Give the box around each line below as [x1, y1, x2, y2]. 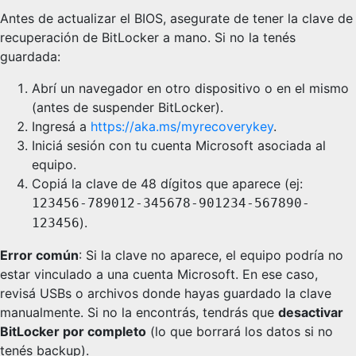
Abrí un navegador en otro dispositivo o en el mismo [32, 80, 349, 96]
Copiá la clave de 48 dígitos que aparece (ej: [32, 176, 303, 192]
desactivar [278, 304, 343, 320]
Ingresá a [32, 118, 91, 134]
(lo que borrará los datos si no [146, 323, 333, 339]
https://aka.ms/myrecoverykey [91, 118, 273, 134]
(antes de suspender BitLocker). [32, 99, 223, 115]
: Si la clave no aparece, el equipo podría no [79, 247, 343, 263]
